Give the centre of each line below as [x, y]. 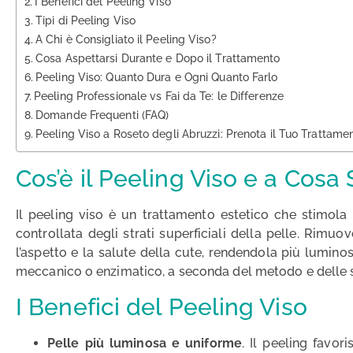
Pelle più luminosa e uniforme [145, 343]
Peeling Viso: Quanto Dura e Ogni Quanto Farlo [157, 77]
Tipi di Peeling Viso [86, 20]
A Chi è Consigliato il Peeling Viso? [126, 39]
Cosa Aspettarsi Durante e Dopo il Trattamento [158, 58]
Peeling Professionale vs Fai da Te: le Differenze [159, 96]
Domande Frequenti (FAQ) [102, 115]
